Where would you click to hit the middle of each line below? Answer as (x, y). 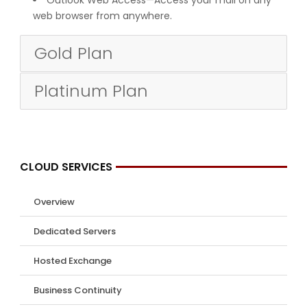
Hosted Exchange (72, 260)
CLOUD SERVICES (66, 167)
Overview (54, 201)
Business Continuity (77, 290)
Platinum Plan (91, 90)
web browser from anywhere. (102, 15)
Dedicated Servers (74, 231)
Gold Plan (73, 53)
